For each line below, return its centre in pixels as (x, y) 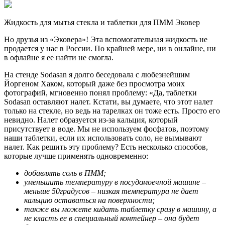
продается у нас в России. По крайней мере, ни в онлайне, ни (110, 49)
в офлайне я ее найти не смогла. (59, 58)
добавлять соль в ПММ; (65, 173)
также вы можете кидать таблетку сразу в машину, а (120, 209)
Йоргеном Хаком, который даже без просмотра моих (94, 84)
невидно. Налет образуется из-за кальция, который (91, 120)
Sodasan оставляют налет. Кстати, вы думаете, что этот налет (108, 102)
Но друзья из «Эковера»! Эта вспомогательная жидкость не (106, 40)
